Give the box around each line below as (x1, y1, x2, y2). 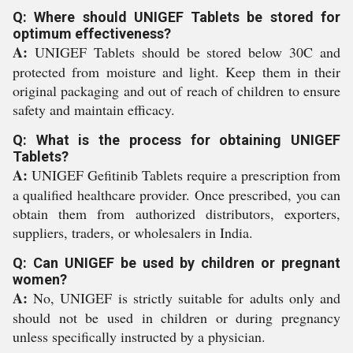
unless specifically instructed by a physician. (13, 327, 266, 347)
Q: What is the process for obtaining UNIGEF (13, 132, 340, 149)
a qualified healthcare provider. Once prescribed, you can (13, 185, 340, 205)
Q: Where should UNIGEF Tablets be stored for (13, 9, 340, 26)
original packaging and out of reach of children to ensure (13, 81, 340, 101)
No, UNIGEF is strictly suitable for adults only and (28, 288, 340, 308)
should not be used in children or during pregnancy (13, 308, 340, 328)
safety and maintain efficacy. (13, 100, 175, 120)
